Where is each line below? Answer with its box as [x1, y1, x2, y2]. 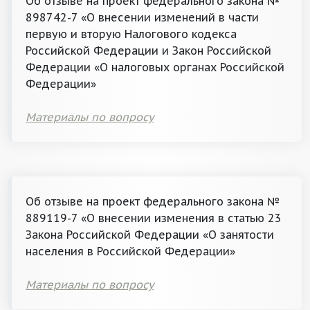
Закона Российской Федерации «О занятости [26, 228, 274, 241]
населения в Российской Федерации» [26, 244, 235, 258]
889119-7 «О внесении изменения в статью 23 [26, 211, 282, 225]
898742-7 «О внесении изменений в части [26, 10, 259, 24]
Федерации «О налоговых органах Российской [26, 60, 284, 74]
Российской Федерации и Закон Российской [26, 44, 271, 57]
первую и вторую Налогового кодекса [26, 27, 237, 41]
